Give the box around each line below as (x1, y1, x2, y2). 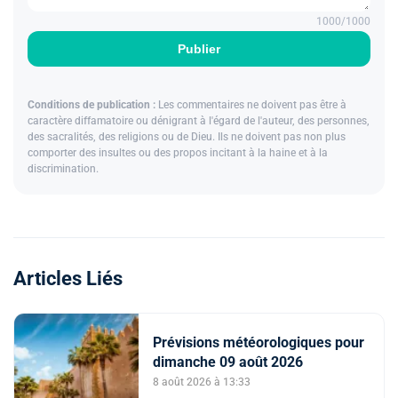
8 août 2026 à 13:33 (153, 375, 251, 388)
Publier (178, 41, 220, 56)
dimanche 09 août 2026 (153, 353, 303, 370)
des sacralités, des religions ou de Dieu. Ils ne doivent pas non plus (28, 130, 346, 143)
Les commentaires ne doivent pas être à (155, 98, 346, 111)
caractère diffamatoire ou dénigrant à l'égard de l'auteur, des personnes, (28, 114, 370, 127)
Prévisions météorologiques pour (153, 333, 364, 351)
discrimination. (28, 162, 99, 175)
